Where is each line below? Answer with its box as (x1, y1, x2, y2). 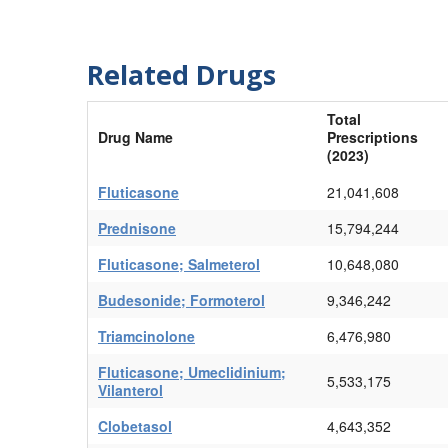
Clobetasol (98, 415, 172, 436)
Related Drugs (87, 55, 276, 93)
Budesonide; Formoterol (98, 289, 265, 310)
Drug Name (98, 126, 173, 147)
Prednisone (98, 217, 176, 238)
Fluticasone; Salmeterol (98, 253, 260, 274)
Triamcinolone (98, 325, 195, 346)
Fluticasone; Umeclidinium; (98, 361, 286, 382)
